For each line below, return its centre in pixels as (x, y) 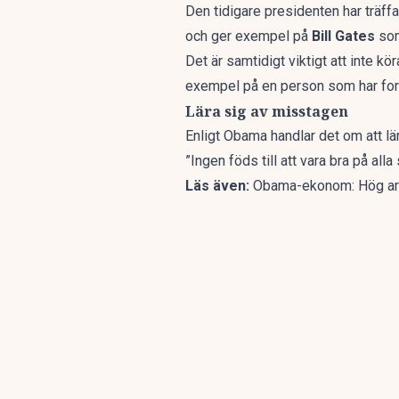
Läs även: (219, 186)
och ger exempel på (247, 36)
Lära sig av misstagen (267, 111)
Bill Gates (342, 36)
